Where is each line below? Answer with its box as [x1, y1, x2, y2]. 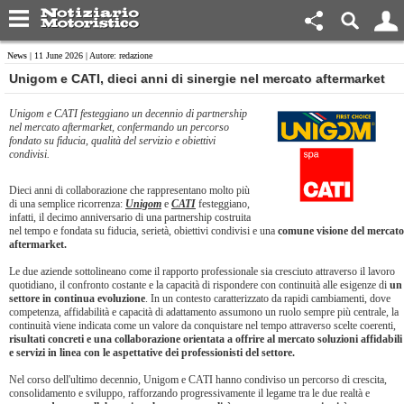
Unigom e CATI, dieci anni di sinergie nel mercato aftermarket [9, 71, 385, 86]
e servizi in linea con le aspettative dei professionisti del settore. [9, 346, 295, 359]
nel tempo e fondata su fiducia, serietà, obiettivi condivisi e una [9, 225, 278, 237]
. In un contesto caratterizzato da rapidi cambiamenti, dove [145, 292, 390, 305]
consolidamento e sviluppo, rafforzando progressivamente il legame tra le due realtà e [9, 387, 370, 399]
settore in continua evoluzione [9, 292, 145, 305]
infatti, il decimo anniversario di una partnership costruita [9, 211, 251, 224]
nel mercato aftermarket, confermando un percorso [9, 121, 229, 133]
